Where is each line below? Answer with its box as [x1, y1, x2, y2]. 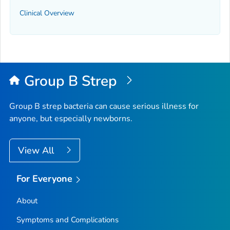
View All [18, 144, 56, 157]
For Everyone [16, 172, 73, 185]
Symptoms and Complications [16, 214, 119, 225]
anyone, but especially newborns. [9, 113, 132, 125]
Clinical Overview [20, 8, 74, 18]
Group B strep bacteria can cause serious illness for [9, 101, 199, 112]
